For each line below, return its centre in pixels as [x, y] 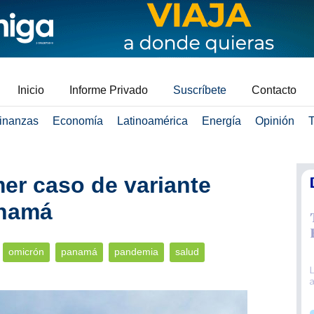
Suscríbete [200, 90]
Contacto [274, 90]
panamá [79, 252]
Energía [221, 121]
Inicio [31, 90]
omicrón [26, 252]
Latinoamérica [152, 121]
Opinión [274, 121]
